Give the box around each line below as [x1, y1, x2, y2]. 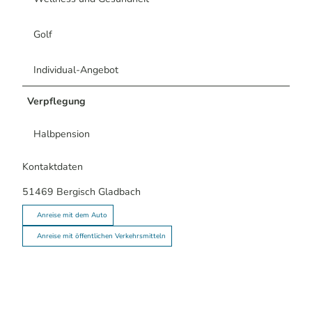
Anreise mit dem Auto [37, 210, 107, 220]
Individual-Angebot [33, 63, 118, 77]
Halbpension [33, 127, 90, 141]
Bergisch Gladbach [56, 185, 141, 198]
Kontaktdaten [22, 160, 83, 174]
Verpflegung [27, 95, 86, 108]
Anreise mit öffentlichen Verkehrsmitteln [37, 231, 166, 241]
